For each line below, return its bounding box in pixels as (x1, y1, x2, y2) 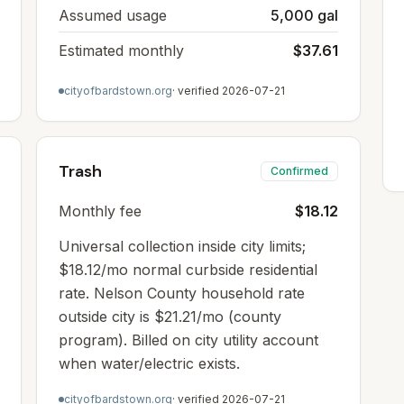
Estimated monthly (59, 41, 184, 60)
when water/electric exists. (59, 354, 240, 372)
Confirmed (271, 164, 328, 178)
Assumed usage (59, 6, 167, 24)
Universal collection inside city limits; (59, 237, 306, 255)
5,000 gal (271, 6, 338, 24)
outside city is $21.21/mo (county (59, 308, 281, 326)
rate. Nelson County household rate (59, 284, 305, 302)
